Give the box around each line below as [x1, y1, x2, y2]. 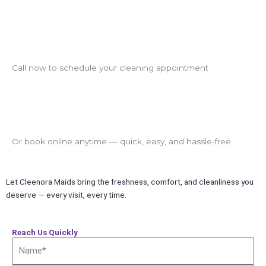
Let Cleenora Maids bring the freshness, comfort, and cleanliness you [6, 177, 254, 187]
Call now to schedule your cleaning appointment [12, 63, 208, 73]
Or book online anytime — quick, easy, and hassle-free [12, 137, 231, 147]
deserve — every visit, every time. [6, 190, 126, 200]
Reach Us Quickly [12, 227, 78, 237]
